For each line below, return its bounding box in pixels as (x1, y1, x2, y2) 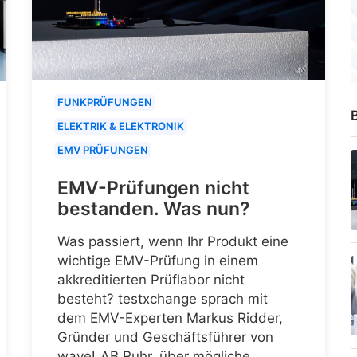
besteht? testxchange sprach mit (57, 291, 268, 308)
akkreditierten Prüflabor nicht (57, 272, 245, 288)
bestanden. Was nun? (57, 198, 250, 221)
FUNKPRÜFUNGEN (57, 96, 152, 109)
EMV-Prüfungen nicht (57, 177, 249, 200)
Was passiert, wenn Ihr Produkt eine (57, 233, 288, 250)
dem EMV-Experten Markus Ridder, (57, 310, 283, 327)
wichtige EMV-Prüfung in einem (57, 253, 258, 269)
